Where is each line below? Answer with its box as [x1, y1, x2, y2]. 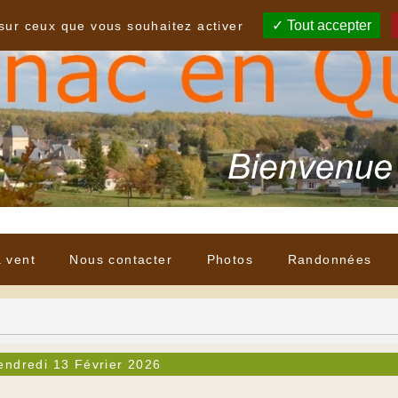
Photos [206, 252, 254, 267]
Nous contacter [69, 252, 173, 267]
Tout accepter [283, 18, 372, 33]
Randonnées [287, 252, 372, 267]
